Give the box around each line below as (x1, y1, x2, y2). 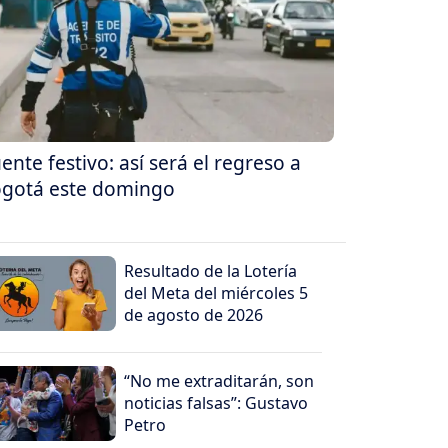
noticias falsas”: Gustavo (124, 392, 309, 415)
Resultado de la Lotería (124, 260, 298, 283)
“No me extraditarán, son (124, 370, 315, 393)
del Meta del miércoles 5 (124, 282, 309, 305)
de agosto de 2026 (124, 304, 264, 327)
